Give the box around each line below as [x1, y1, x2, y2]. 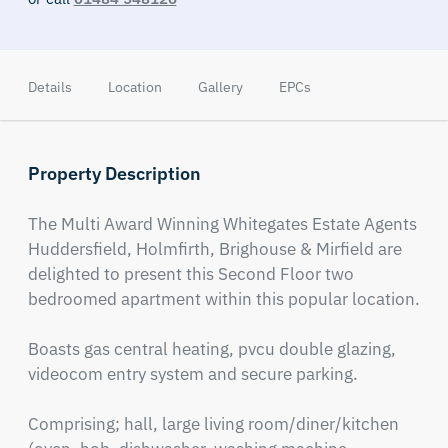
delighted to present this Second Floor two [27, 263, 354, 285]
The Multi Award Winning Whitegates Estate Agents [27, 213, 417, 235]
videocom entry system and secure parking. [27, 363, 362, 385]
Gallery [197, 78, 243, 96]
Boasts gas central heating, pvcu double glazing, [27, 338, 396, 360]
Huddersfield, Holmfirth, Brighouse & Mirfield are [27, 238, 402, 260]
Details [27, 78, 72, 96]
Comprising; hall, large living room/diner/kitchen [27, 413, 399, 435]
